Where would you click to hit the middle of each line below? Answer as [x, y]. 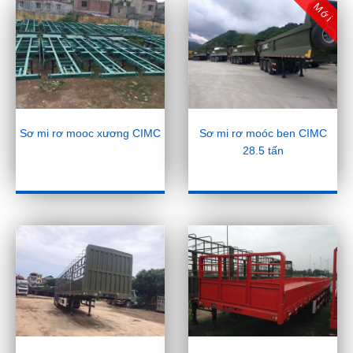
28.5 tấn [263, 150]
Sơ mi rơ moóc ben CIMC [263, 133]
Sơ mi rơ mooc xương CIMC [90, 133]
